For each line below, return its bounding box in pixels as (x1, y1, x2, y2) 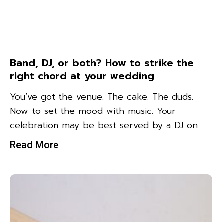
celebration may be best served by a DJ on (10, 118, 198, 132)
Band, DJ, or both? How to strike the (10, 55, 194, 70)
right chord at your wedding (10, 68, 154, 83)
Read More (10, 138, 58, 151)
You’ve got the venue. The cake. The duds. (10, 89, 193, 104)
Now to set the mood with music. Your (10, 104, 176, 118)
